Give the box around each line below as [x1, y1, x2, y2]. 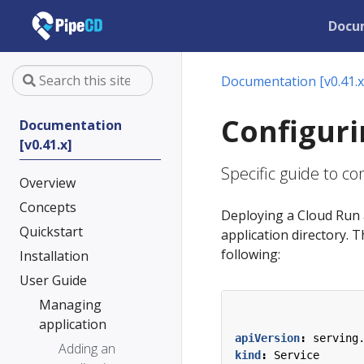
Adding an [58, 340, 115, 357]
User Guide [19, 271, 87, 289]
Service [274, 349, 319, 362]
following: [221, 245, 280, 263]
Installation [19, 247, 89, 265]
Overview [19, 174, 76, 192]
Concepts [19, 198, 76, 216]
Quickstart [19, 223, 83, 240]
